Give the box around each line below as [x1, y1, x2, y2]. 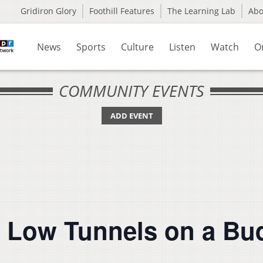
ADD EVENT [110, 110, 153, 121]
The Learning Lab [167, 5, 235, 16]
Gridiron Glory [21, 5, 76, 16]
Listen [169, 41, 195, 53]
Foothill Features [89, 5, 154, 16]
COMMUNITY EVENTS [59, 80, 204, 102]
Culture [121, 41, 154, 53]
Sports [76, 41, 106, 53]
